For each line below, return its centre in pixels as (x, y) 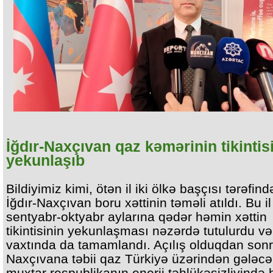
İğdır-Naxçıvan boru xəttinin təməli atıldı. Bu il (139, 203)
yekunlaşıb (45, 161)
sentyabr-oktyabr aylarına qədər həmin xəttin (136, 217)
